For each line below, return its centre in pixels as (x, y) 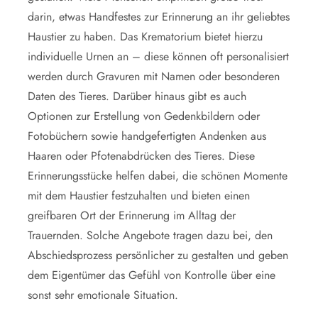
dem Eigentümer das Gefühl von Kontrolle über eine (152, 275)
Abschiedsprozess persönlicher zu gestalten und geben (158, 255)
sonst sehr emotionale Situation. (103, 295)
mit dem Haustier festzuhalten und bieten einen (139, 195)
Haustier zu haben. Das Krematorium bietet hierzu (145, 36)
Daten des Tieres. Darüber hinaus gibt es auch (137, 96)
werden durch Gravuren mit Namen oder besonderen (154, 76)
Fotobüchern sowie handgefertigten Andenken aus (147, 136)
